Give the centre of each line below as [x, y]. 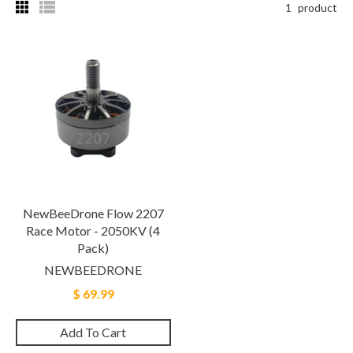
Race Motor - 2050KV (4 [93, 230]
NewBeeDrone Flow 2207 [93, 213]
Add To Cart [93, 332]
